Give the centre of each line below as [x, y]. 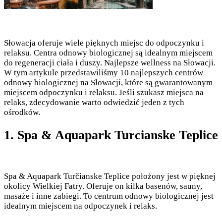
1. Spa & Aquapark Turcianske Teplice [111, 135]
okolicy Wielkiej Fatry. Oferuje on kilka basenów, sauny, [103, 186]
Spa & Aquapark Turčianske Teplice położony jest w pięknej [110, 176]
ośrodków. [22, 112]
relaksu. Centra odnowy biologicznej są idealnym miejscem [108, 53]
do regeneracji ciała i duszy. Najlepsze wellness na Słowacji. [111, 63]
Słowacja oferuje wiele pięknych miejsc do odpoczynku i [104, 43]
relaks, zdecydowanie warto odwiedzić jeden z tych [94, 103]
